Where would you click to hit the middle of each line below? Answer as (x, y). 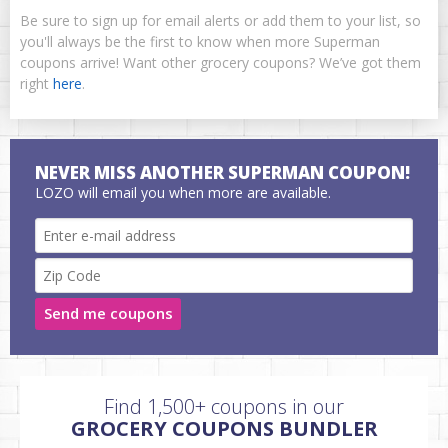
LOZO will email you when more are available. (183, 192)
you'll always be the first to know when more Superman (200, 41)
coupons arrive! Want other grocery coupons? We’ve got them (220, 62)
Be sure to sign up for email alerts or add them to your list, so (220, 20)
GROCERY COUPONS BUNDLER (224, 428)
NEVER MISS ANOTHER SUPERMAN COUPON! (222, 172)
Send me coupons (108, 313)
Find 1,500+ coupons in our (224, 406)
